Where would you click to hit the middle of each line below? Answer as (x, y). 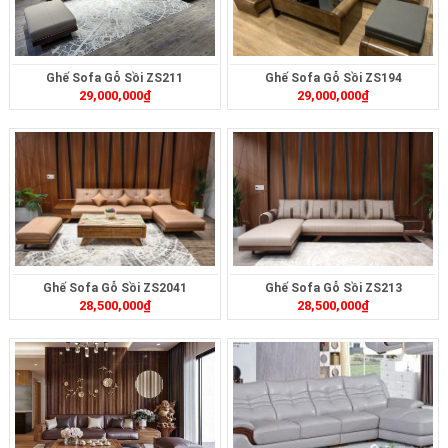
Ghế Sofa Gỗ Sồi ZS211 (115, 77)
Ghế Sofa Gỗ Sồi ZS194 (333, 77)
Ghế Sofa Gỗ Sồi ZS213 (333, 287)
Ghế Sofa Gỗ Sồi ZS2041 (114, 287)
